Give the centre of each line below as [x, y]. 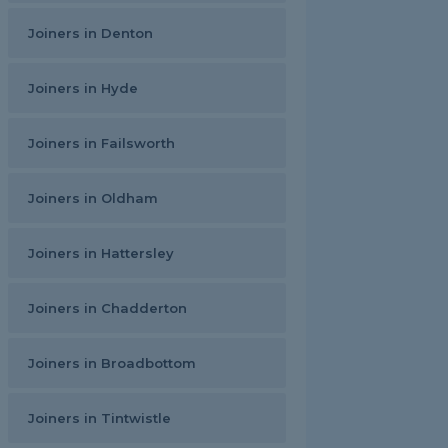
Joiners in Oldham [93, 198]
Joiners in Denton [90, 33]
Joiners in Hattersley [101, 253]
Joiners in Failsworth [101, 143]
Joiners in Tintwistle [99, 418]
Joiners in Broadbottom [112, 363]
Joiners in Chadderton [107, 308]
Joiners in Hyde [83, 88]
